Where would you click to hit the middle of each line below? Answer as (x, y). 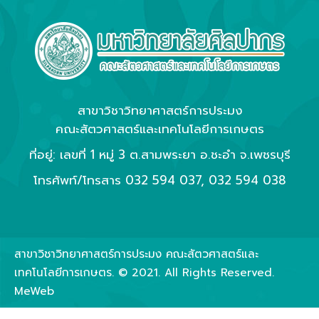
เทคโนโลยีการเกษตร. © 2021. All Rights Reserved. (144, 226)
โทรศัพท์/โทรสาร (79, 134)
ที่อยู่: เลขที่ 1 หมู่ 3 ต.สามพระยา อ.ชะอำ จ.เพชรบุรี (159, 108)
